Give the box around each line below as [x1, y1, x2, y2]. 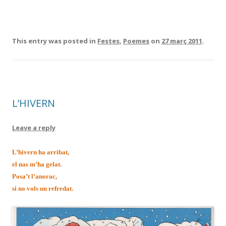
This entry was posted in [12, 36, 97, 45]
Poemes [123, 36, 149, 45]
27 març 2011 [161, 36, 202, 45]
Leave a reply [12, 123, 55, 132]
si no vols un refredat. [12, 185, 73, 192]
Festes [97, 36, 120, 45]
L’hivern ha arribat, [12, 148, 69, 156]
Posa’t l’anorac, [12, 173, 57, 180]
